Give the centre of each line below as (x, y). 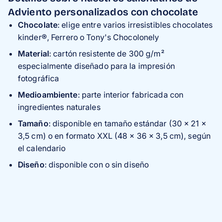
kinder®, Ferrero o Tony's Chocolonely (89, 37)
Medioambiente (48, 95)
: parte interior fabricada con (131, 95)
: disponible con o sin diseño (97, 165)
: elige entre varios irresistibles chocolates (135, 25)
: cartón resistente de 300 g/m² (107, 54)
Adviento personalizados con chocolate (103, 12)
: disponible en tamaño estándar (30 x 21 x (127, 124)
